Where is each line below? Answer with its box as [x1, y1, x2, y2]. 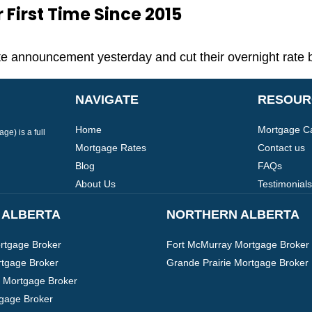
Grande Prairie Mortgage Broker [166, 257, 309, 269]
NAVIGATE [75, 92, 139, 107]
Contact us [258, 142, 305, 154]
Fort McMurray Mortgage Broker [166, 239, 309, 251]
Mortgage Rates [75, 142, 146, 154]
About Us [75, 178, 116, 189]
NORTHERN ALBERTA [166, 207, 299, 221]
